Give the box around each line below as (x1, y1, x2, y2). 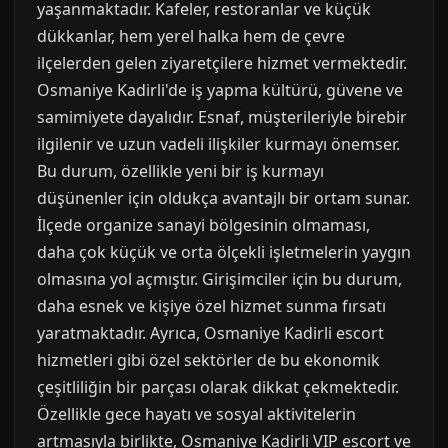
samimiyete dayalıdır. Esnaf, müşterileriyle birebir (37, 106, 407, 128)
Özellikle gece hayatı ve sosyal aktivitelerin (37, 403, 356, 425)
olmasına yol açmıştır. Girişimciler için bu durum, (37, 268, 402, 290)
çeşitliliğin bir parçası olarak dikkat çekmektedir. (37, 376, 399, 398)
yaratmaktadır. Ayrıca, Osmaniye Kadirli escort (37, 322, 384, 344)
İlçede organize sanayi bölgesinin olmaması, (37, 214, 370, 236)
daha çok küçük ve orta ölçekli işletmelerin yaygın (37, 241, 411, 263)
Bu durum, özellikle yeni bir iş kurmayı (37, 160, 324, 182)
